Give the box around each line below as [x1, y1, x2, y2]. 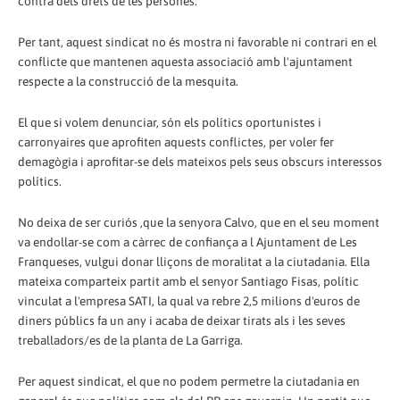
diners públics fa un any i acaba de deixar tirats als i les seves [18, 312, 346, 328]
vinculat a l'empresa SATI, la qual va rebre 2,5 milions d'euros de [18, 293, 360, 308]
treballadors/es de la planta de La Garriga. [18, 332, 243, 347]
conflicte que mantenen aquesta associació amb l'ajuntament [18, 54, 353, 69]
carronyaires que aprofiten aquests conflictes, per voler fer [18, 134, 334, 149]
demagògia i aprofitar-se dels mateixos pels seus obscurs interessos [18, 154, 382, 169]
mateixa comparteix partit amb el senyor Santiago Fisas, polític [18, 273, 359, 288]
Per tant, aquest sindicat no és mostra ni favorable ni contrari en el [18, 34, 377, 49]
